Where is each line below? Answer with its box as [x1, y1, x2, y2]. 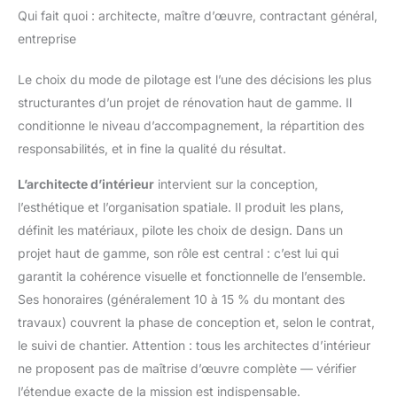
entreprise [18, 31, 76, 47]
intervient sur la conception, [154, 176, 318, 192]
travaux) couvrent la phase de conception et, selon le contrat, [18, 315, 375, 331]
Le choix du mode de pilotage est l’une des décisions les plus [18, 72, 371, 88]
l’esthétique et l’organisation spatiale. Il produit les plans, [18, 199, 344, 215]
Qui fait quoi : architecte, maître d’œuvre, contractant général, [18, 8, 378, 24]
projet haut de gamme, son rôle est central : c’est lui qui [18, 245, 339, 261]
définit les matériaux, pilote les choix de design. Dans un [18, 222, 343, 238]
